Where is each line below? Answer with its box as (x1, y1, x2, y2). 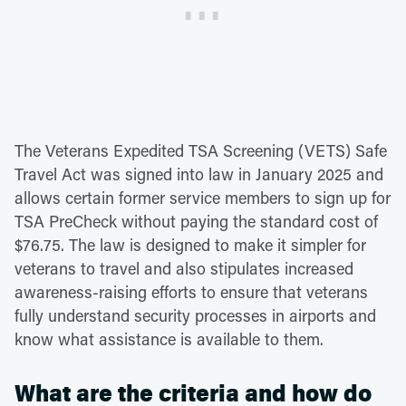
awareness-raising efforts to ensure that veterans (14, 280, 368, 303)
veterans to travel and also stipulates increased (14, 256, 353, 279)
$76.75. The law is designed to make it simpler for (14, 233, 366, 256)
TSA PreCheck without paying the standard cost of (14, 209, 378, 232)
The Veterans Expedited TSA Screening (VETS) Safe (14, 139, 387, 161)
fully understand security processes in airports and (14, 304, 376, 326)
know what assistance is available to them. (14, 327, 324, 350)
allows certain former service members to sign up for (14, 186, 391, 208)
